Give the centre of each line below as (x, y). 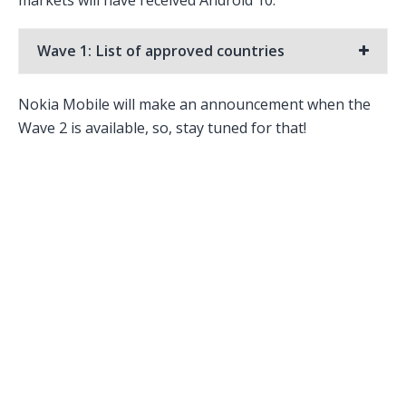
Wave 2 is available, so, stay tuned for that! (162, 127)
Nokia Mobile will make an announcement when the (194, 104)
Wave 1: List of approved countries (161, 50)
